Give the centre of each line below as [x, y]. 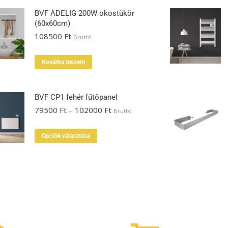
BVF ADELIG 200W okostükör [85, 13]
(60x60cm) [53, 23]
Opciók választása [66, 136]
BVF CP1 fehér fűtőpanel [76, 97]
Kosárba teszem [64, 62]
